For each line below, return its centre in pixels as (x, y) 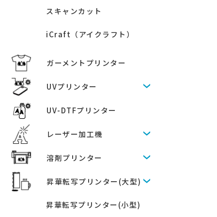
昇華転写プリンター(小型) (93, 205)
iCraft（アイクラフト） (90, 34)
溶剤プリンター (75, 158)
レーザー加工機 (75, 134)
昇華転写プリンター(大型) (94, 181)
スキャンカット (74, 11)
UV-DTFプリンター (82, 110)
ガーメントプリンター (86, 63)
